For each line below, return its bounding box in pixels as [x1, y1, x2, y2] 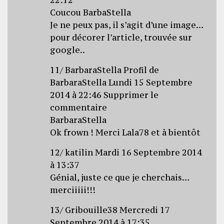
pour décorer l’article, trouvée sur [50, 31, 192, 43]
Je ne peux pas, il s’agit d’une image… [50, 19, 204, 30]
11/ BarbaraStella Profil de [50, 64, 159, 75]
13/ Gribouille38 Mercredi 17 [50, 204, 170, 215]
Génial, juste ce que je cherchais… [50, 171, 189, 183]
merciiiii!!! [50, 184, 96, 195]
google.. [50, 44, 85, 55]
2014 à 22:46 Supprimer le [50, 89, 159, 100]
